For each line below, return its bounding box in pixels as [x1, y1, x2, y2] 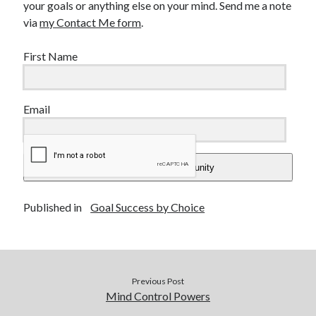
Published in [23, 200, 83, 214]
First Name [23, 49, 78, 63]
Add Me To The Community [102, 162, 214, 173]
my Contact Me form [39, 16, 142, 30]
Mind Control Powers [106, 289, 210, 303]
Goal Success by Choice [90, 200, 205, 214]
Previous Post [132, 276, 184, 287]
